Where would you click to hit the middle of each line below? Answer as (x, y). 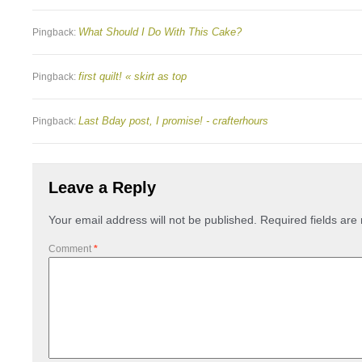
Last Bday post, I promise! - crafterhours (173, 121)
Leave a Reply (102, 187)
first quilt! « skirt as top (133, 76)
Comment (71, 249)
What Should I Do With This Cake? (160, 32)
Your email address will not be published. (153, 220)
